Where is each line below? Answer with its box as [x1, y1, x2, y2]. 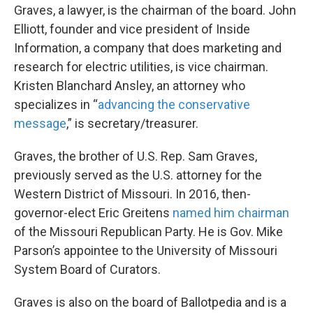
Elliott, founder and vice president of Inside [14, 22, 250, 37]
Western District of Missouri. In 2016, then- [14, 187, 251, 202]
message [14, 116, 66, 131]
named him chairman [173, 205, 289, 221]
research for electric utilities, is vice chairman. [14, 59, 268, 75]
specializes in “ [14, 97, 98, 112]
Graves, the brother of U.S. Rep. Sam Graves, [14, 149, 257, 164]
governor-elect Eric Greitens [14, 205, 173, 221]
